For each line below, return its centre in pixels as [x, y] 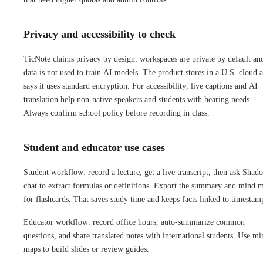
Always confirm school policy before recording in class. [117, 113]
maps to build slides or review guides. [86, 249]
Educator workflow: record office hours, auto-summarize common [134, 222]
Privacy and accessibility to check [100, 34]
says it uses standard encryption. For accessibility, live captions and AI [141, 86]
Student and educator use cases [94, 147]
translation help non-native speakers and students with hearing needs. [138, 99]
